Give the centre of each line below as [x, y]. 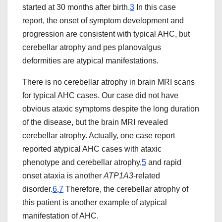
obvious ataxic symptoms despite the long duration [111, 109]
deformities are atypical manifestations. [90, 61]
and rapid [164, 163]
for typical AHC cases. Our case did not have [100, 96]
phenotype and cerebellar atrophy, [82, 163]
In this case [155, 7]
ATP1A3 [118, 176]
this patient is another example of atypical [95, 203]
